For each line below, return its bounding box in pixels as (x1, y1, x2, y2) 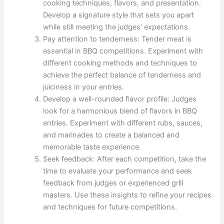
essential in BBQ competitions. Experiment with (43, 46, 203, 56)
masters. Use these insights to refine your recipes (43, 190, 212, 200)
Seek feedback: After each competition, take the (43, 154, 206, 164)
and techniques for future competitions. (43, 202, 177, 212)
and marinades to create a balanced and (43, 130, 180, 140)
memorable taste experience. (43, 142, 141, 152)
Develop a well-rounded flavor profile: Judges (43, 94, 197, 104)
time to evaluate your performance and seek (43, 166, 192, 176)
